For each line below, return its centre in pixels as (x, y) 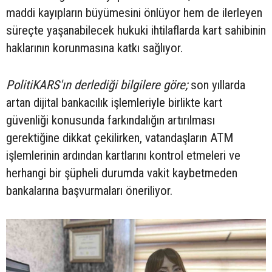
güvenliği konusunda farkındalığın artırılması (110, 121)
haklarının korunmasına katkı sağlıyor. (94, 48)
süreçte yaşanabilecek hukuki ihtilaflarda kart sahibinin (136, 31)
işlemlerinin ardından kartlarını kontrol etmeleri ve (123, 156)
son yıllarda (216, 85)
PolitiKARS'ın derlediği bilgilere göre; (97, 85)
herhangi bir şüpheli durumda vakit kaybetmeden (122, 173)
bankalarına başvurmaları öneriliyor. (89, 191)
